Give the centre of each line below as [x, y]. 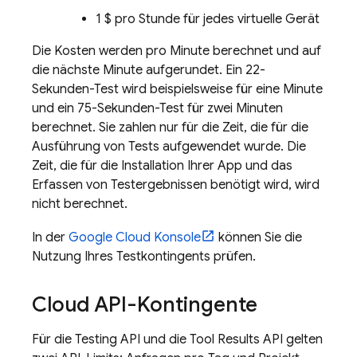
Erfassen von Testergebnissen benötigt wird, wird [176, 185]
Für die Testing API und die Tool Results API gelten [177, 339]
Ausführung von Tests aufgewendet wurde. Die [169, 147]
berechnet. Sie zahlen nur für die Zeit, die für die [170, 127]
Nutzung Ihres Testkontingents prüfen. [144, 257]
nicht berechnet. [80, 204]
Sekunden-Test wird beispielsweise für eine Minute [177, 89]
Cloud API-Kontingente [145, 304]
